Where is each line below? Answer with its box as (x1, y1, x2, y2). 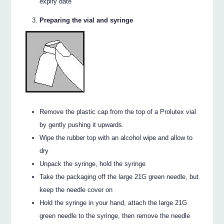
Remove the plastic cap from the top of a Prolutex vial (39, 108, 196, 116)
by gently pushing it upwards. (39, 121, 124, 129)
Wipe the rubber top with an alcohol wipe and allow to (39, 134, 193, 142)
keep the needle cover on (39, 186, 113, 194)
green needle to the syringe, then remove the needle (39, 212, 190, 220)
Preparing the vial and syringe (39, 16, 133, 24)
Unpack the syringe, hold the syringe (39, 160, 146, 168)
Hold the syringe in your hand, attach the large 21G (39, 199, 187, 207)
